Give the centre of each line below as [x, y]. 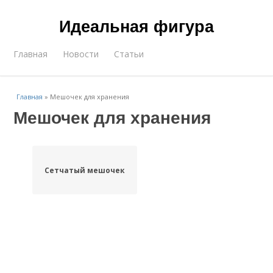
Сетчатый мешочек [84, 170]
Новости [81, 54]
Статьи [129, 54]
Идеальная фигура [136, 26]
